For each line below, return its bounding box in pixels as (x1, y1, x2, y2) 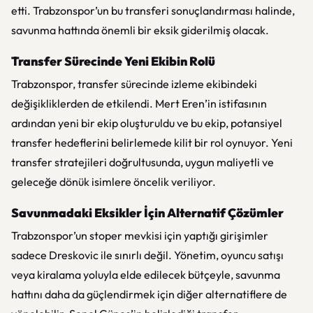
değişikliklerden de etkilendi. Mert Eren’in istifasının (11, 96, 267, 110)
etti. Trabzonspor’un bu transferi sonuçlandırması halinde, (11, 3, 295, 17)
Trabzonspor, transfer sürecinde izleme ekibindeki (11, 77, 257, 91)
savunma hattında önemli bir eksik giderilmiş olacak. (11, 23, 269, 37)
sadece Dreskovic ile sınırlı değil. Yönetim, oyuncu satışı (11, 248, 284, 262)
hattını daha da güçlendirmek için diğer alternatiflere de (11, 287, 287, 301)
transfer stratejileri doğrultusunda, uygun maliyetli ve (11, 155, 274, 169)
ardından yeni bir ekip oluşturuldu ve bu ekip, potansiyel (11, 116, 282, 130)
